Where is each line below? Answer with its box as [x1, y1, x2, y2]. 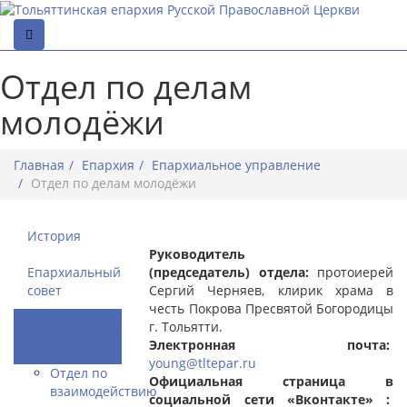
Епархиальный [27, 263, 121, 282]
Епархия [82, 156, 134, 174]
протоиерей [308, 263, 393, 282]
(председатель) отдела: [149, 263, 309, 282]
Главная [14, 156, 65, 174]
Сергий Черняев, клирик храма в [149, 282, 393, 300]
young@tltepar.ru [149, 354, 257, 372]
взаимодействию [50, 382, 157, 401]
